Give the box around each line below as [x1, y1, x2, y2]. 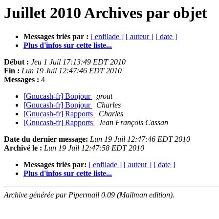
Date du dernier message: [4, 135, 88, 144]
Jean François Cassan [99, 118, 168, 127]
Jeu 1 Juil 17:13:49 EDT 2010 [31, 58, 126, 66]
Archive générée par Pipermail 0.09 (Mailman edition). [4, 191, 175, 199]
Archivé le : [4, 144, 42, 153]
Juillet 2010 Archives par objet [4, 4, 207, 22]
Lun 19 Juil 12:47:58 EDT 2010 [44, 144, 144, 153]
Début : [4, 58, 29, 66]
